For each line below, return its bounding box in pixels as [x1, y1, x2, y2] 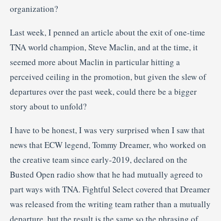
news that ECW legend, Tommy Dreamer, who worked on [10, 139, 206, 150]
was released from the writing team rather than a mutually [10, 198, 211, 210]
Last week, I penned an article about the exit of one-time [10, 27, 205, 38]
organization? [10, 3, 58, 14]
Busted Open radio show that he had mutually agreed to [10, 169, 203, 180]
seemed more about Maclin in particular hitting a [10, 56, 180, 68]
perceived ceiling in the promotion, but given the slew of [10, 71, 206, 82]
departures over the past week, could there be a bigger [10, 86, 197, 97]
